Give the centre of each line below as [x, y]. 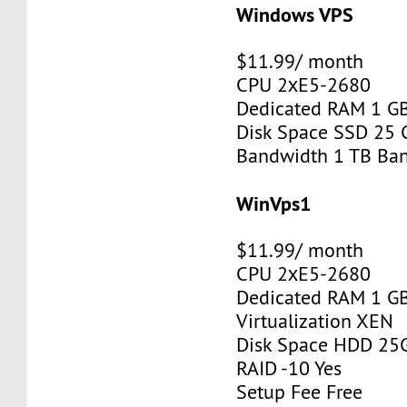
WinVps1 [274, 203]
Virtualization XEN [315, 321]
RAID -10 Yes [289, 368]
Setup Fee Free [300, 392]
